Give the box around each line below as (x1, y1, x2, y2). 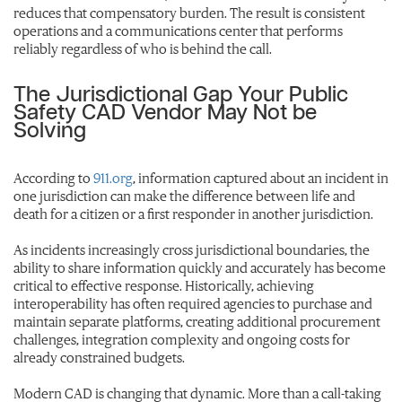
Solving (13, 119, 86, 142)
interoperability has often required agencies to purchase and (13, 294, 372, 311)
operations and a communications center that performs (13, 22, 343, 39)
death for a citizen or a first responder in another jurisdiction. (13, 205, 373, 222)
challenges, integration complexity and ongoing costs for (13, 330, 350, 347)
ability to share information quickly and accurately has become (13, 258, 386, 275)
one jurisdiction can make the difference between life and (13, 187, 355, 204)
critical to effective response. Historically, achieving (13, 276, 314, 293)
